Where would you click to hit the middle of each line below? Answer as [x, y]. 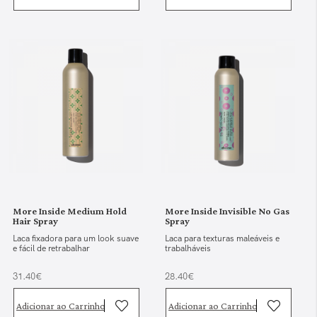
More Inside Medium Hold [70, 211]
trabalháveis [188, 248]
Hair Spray [36, 220]
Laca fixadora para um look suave [76, 238]
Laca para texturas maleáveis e [223, 238]
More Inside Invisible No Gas [227, 211]
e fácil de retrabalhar [52, 248]
